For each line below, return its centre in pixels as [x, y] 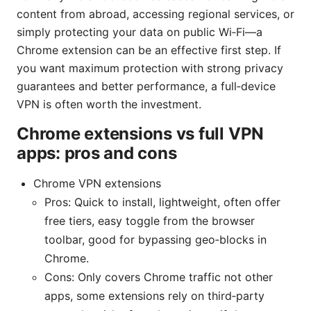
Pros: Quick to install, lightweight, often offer [162, 202]
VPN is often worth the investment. [109, 104]
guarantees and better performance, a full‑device [146, 86]
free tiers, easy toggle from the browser [150, 220]
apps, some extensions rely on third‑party [154, 295]
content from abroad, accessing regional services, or [155, 14]
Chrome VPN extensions [97, 183]
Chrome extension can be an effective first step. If [149, 50]
